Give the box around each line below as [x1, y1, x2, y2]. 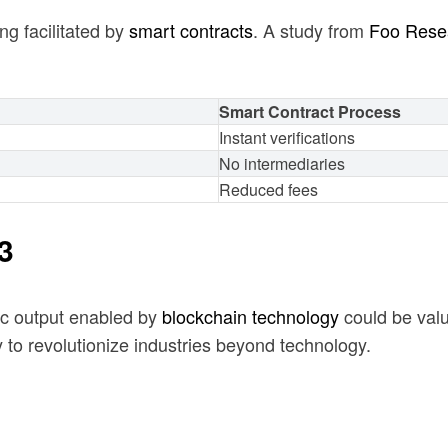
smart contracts [129, 17, 253, 44]
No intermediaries [219, 151, 345, 175]
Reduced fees [219, 177, 318, 201]
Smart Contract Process [219, 99, 401, 123]
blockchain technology [162, 302, 339, 329]
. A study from [253, 17, 369, 44]
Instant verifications [219, 125, 355, 149]
